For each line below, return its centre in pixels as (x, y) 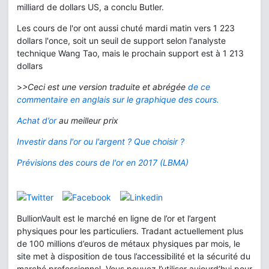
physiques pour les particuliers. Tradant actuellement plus (130, 231)
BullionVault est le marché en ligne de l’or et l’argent (116, 218)
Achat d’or (37, 120)
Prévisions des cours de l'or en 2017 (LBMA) (103, 162)
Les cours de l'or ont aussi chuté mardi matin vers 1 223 (126, 28)
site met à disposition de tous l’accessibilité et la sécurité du (134, 256)
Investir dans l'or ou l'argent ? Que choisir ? (101, 141)
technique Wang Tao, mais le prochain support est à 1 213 (130, 53)
